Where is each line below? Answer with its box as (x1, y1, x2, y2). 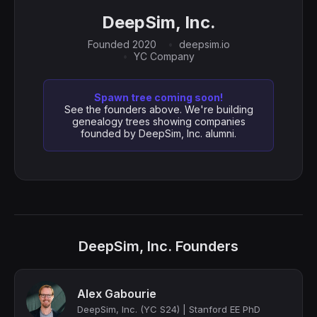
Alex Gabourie (77, 287, 156, 301)
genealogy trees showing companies (71, 115, 246, 127)
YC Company (134, 50, 195, 62)
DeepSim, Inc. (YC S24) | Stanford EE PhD (77, 304, 260, 315)
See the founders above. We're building (64, 103, 253, 115)
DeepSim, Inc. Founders (79, 238, 238, 255)
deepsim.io (178, 38, 230, 50)
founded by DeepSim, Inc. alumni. (81, 127, 236, 139)
